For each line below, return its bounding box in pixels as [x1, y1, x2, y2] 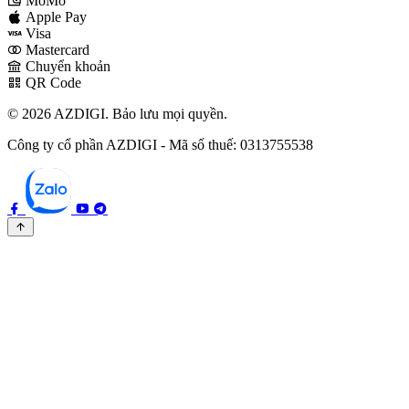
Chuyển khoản [26, 58, 110, 74]
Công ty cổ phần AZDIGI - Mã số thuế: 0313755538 [7, 136, 313, 152]
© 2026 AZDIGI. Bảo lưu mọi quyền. [7, 105, 227, 121]
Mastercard [26, 41, 89, 58]
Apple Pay [26, 8, 87, 25]
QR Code [26, 74, 81, 90]
